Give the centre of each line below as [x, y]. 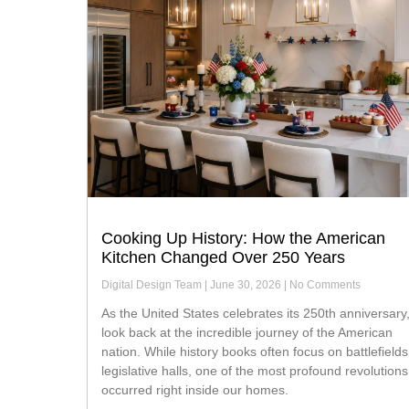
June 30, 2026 [246, 285]
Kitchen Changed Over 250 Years [223, 258]
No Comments [324, 285]
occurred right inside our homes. [195, 390]
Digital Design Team [153, 285]
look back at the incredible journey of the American [247, 333]
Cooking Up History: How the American [243, 239]
